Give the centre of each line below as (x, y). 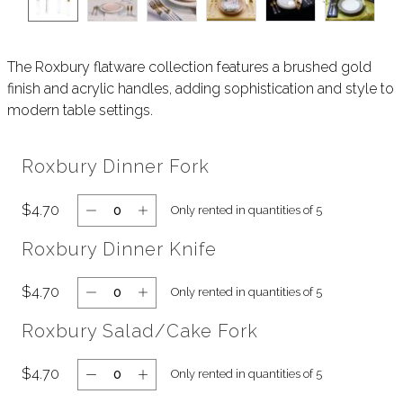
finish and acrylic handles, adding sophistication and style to (201, 89)
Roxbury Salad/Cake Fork (140, 331)
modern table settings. (80, 111)
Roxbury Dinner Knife (119, 249)
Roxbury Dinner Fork (116, 167)
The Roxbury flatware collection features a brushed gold (189, 67)
